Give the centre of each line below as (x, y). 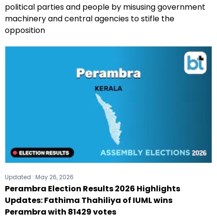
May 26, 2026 (54, 177)
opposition (25, 31)
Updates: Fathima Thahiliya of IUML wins (89, 201)
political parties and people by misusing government (105, 7)
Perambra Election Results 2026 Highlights (93, 189)
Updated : (20, 177)
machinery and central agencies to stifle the (90, 19)
